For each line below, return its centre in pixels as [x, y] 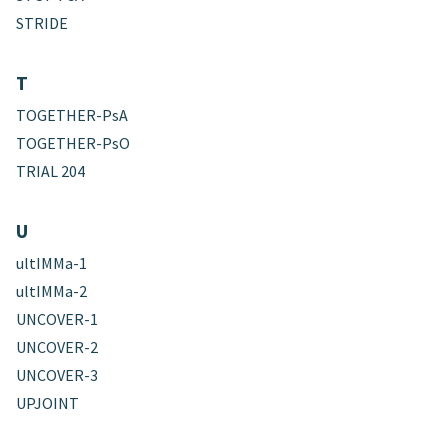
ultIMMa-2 [52, 290]
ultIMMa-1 [52, 262]
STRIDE [42, 22]
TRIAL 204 [51, 170]
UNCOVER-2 [57, 346]
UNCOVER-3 [57, 374]
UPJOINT [48, 402]
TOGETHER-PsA [72, 114]
